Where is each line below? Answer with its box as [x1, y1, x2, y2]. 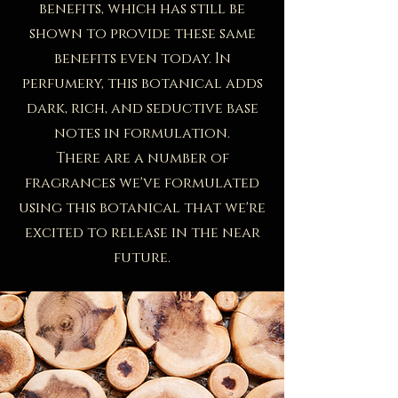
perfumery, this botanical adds [21, 73, 263, 93]
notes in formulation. [54, 123, 230, 143]
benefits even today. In [53, 48, 231, 68]
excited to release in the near [24, 222, 260, 243]
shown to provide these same [28, 23, 256, 44]
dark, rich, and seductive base [26, 98, 259, 118]
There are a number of [55, 147, 229, 168]
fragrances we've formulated [25, 172, 259, 193]
